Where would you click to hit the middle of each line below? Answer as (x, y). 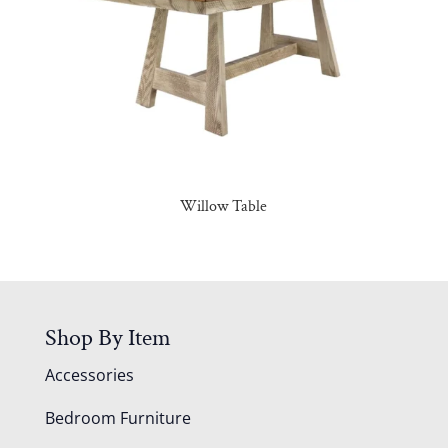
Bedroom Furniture (117, 418)
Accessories (89, 375)
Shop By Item (107, 338)
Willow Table (224, 207)
